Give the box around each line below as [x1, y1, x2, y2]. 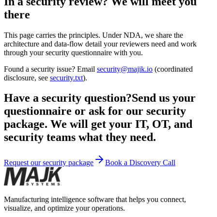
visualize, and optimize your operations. [4, 204, 125, 213]
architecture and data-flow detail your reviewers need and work [4, 39, 197, 48]
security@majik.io [97, 64, 153, 73]
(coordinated [155, 64, 193, 73]
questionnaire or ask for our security [4, 105, 186, 118]
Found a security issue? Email [4, 64, 95, 73]
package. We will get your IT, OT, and [4, 118, 192, 131]
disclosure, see [4, 73, 48, 82]
